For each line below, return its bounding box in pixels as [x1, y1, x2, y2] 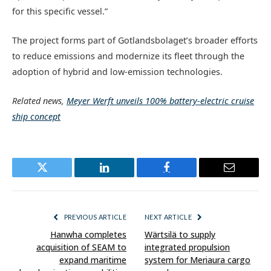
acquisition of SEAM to [36, 241, 126, 253]
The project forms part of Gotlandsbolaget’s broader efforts [12, 34, 258, 46]
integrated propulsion [145, 241, 230, 253]
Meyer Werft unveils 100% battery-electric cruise [67, 94, 254, 106]
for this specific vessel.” [12, 5, 108, 17]
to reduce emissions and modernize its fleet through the [12, 50, 244, 62]
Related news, [12, 94, 67, 106]
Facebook [166, 171, 208, 182]
